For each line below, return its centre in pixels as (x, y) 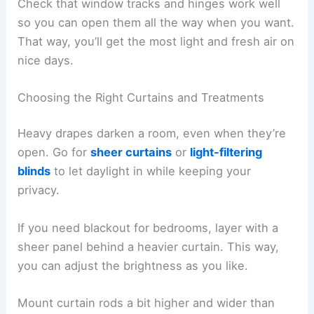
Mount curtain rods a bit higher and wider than (146, 302)
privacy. (39, 190)
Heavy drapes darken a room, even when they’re (152, 134)
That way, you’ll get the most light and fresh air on (156, 41)
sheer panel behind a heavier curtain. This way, (149, 246)
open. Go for (54, 152)
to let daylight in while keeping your (151, 171)
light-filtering (226, 152)
